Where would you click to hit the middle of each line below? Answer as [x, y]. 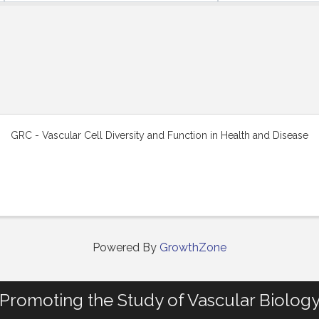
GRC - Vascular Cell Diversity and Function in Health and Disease [160, 135]
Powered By [126, 247]
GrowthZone [193, 247]
